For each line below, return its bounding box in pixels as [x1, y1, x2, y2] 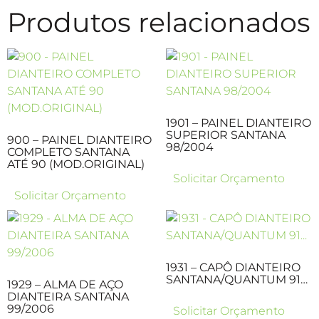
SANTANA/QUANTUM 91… [165, 272, 308, 286]
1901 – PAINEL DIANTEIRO [165, 115, 311, 130]
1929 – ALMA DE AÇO [7, 277, 123, 291]
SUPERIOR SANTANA [165, 127, 286, 142]
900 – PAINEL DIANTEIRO [7, 132, 152, 147]
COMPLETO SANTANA [7, 145, 130, 159]
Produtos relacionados [7, 5, 310, 39]
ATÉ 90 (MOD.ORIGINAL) [7, 157, 145, 171]
